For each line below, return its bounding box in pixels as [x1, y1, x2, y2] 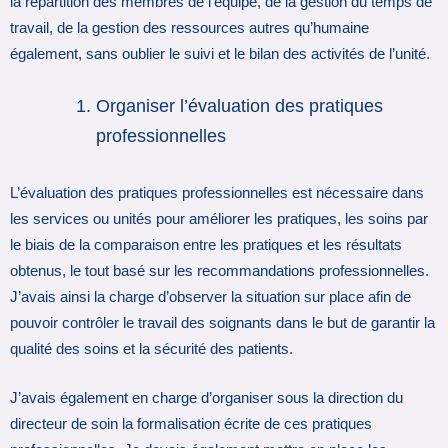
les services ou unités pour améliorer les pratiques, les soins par [10, 210, 428, 227]
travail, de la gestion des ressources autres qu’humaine [10, 20, 369, 37]
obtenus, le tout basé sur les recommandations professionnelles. [10, 262, 429, 279]
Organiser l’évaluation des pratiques [96, 95, 384, 116]
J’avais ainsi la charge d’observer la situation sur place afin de [10, 288, 411, 305]
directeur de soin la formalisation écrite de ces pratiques [10, 415, 372, 432]
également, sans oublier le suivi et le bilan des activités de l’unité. [10, 46, 430, 63]
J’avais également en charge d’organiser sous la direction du [10, 389, 403, 406]
